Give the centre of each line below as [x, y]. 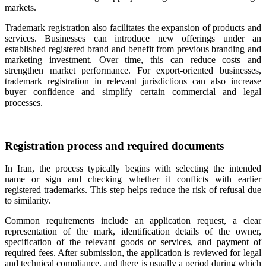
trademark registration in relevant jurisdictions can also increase [133, 81]
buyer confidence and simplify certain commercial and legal [133, 92]
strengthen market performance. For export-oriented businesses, [133, 70]
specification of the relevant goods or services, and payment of [133, 242]
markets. [20, 7]
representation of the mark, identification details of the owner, [133, 232]
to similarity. [28, 201]
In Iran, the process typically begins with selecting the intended [133, 169]
